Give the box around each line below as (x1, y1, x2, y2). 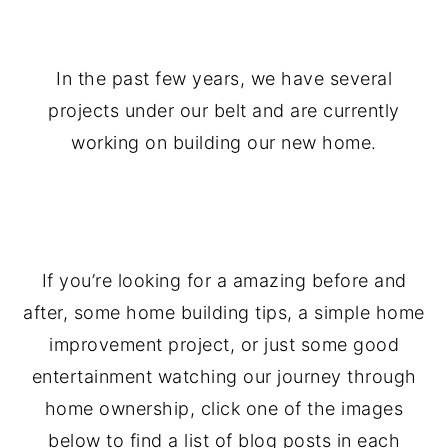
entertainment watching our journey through (31, 366, 417, 387)
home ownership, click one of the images (44, 398, 404, 419)
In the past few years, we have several (56, 68, 392, 89)
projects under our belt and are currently (48, 100, 400, 121)
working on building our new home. (71, 132, 377, 153)
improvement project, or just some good (49, 334, 399, 355)
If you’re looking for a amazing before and (41, 270, 407, 291)
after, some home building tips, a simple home (23, 302, 425, 323)
